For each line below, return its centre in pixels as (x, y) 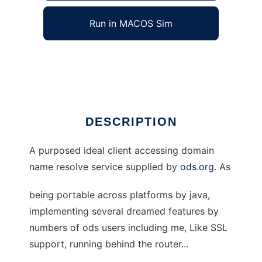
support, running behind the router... (109, 244)
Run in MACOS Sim (131, 24)
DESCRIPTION (131, 122)
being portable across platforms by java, (120, 195)
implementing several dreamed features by (124, 211)
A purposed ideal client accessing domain (122, 151)
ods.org (197, 167)
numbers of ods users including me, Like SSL (128, 228)
